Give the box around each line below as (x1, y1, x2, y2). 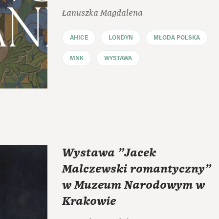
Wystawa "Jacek (62, 145, 156, 161)
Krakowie (62, 193, 116, 209)
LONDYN (109, 35, 133, 42)
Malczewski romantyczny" (62, 161, 211, 177)
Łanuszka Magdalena (62, 8, 143, 18)
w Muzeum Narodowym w (62, 177, 205, 193)
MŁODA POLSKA (153, 35, 200, 42)
